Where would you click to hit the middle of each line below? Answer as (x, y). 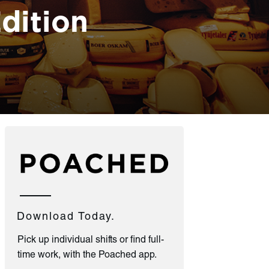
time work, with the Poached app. (87, 255)
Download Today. (66, 217)
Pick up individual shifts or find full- (91, 240)
